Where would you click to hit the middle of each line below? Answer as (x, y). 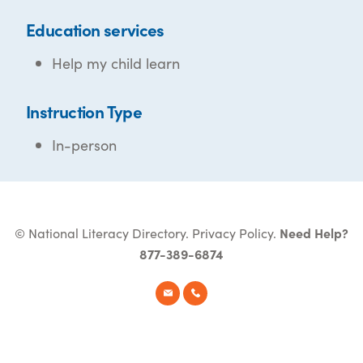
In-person (84, 145)
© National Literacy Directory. (103, 233)
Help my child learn (116, 63)
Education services (95, 30)
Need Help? (314, 233)
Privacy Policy (233, 233)
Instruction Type (84, 111)
